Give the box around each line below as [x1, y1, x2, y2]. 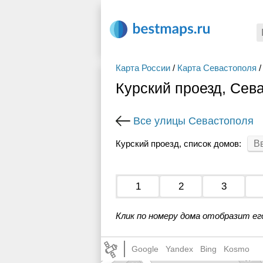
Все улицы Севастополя [133, 114, 254, 127]
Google [131, 244, 159, 254]
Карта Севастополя [177, 63, 257, 73]
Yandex [166, 244, 193, 254]
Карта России [116, 63, 170, 73]
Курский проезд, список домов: [116, 138, 241, 149]
